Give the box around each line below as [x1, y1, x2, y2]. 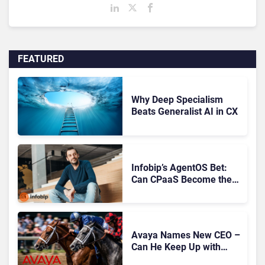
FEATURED [18, 53, 64, 64]
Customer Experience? [131, 197, 227, 209]
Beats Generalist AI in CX [131, 106, 238, 118]
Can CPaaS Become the [131, 173, 232, 185]
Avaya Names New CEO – [131, 229, 240, 241]
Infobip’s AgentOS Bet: [131, 161, 227, 173]
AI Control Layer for [131, 185, 215, 197]
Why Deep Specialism [131, 94, 223, 106]
